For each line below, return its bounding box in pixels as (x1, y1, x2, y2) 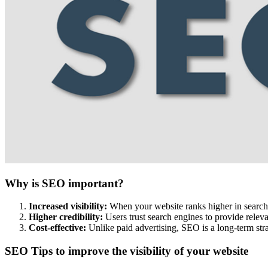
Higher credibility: (29, 212, 103, 223)
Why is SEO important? (5, 176, 124, 190)
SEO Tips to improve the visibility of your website (5, 245, 248, 258)
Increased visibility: (29, 201, 107, 212)
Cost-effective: (29, 223, 86, 233)
